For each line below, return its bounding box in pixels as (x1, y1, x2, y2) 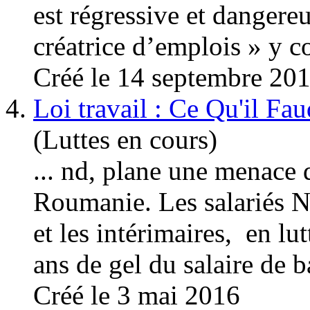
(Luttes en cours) (33, 124, 217, 154)
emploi (155, 30, 230, 61)
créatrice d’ (33, 30, 155, 61)
